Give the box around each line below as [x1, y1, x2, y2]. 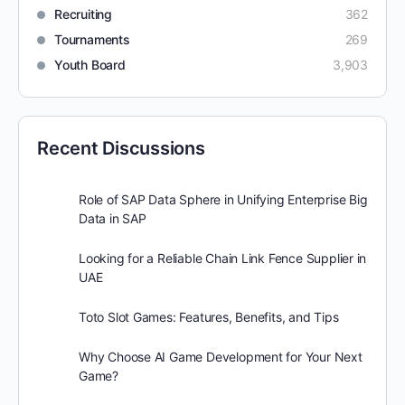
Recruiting [54, 6, 112, 22]
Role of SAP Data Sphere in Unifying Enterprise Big [79, 192, 368, 207]
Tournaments [54, 32, 130, 47]
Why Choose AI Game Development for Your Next [79, 349, 363, 364]
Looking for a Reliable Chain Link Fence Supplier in [79, 250, 367, 266]
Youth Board [54, 57, 126, 72]
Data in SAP [79, 211, 146, 226]
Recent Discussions [37, 137, 205, 159]
